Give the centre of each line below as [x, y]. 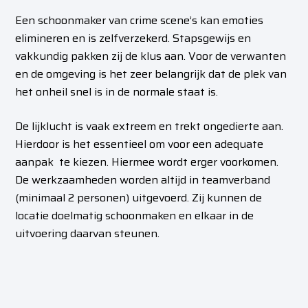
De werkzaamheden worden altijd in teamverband [143, 180]
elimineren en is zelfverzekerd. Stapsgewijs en [133, 38]
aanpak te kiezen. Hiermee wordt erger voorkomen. [147, 162]
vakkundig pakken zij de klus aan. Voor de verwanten [151, 56]
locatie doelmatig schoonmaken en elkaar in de [135, 216]
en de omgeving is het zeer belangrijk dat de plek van [151, 74]
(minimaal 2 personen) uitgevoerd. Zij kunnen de [139, 198]
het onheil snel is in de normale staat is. [117, 92]
